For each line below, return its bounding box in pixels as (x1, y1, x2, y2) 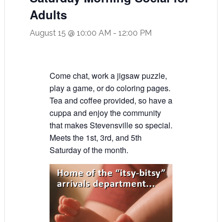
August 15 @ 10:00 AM (29, 28, 111, 38)
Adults (29, 6, 67, 23)
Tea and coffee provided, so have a (49, 95, 172, 106)
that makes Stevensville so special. (49, 119, 172, 131)
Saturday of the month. (49, 144, 128, 156)
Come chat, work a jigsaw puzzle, (49, 70, 167, 81)
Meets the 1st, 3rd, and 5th (49, 132, 142, 143)
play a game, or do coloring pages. (49, 82, 170, 94)
